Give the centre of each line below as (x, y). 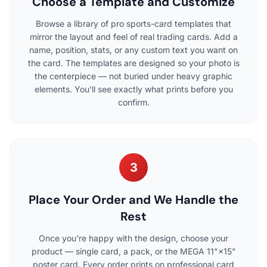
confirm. (133, 103)
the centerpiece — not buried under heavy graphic (133, 76)
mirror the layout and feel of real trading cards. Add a (133, 37)
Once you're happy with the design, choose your (133, 238)
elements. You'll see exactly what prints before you (133, 89)
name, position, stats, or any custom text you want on (133, 50)
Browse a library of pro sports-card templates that (133, 24)
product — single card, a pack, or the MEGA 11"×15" (133, 252)
